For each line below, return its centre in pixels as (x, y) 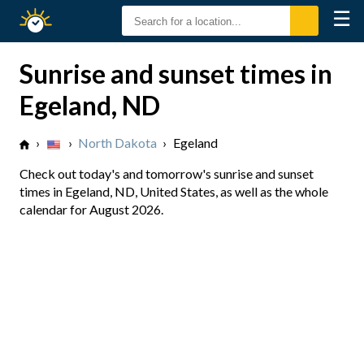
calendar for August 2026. (91, 209)
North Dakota (117, 143)
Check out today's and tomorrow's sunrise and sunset (167, 173)
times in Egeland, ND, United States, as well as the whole (174, 191)
